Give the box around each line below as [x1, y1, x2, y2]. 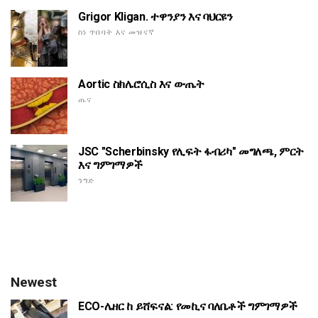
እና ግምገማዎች [78, 158, 143, 172]
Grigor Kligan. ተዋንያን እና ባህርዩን [78, 9, 233, 23]
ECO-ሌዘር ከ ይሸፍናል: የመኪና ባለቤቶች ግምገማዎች [78, 299, 298, 313]
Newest [11, 273, 57, 290]
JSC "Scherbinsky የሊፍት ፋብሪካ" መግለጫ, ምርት [78, 144, 305, 158]
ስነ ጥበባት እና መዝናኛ [78, 27, 155, 37]
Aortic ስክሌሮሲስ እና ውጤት [78, 77, 204, 91]
